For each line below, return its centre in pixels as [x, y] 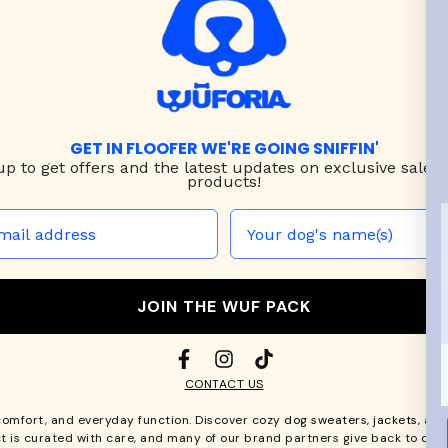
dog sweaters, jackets [351, 420]
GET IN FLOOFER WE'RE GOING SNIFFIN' [224, 148]
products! [224, 181]
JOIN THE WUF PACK [224, 306]
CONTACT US [224, 384]
